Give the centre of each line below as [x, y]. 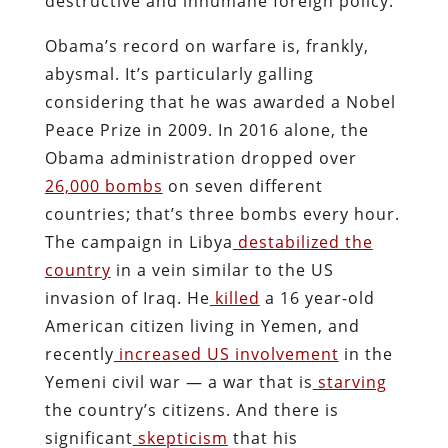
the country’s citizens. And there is [191, 409]
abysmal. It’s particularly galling [179, 73]
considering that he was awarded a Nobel [220, 101]
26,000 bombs [103, 185]
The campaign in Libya [138, 241]
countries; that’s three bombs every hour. [222, 213]
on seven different [242, 185]
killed [234, 297]
